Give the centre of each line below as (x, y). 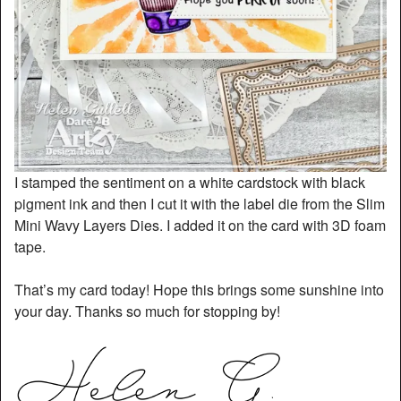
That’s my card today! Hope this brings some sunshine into (199, 290)
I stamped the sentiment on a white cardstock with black (190, 183)
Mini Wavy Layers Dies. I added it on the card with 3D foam (200, 226)
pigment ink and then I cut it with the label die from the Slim (200, 204)
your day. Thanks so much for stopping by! (147, 311)
